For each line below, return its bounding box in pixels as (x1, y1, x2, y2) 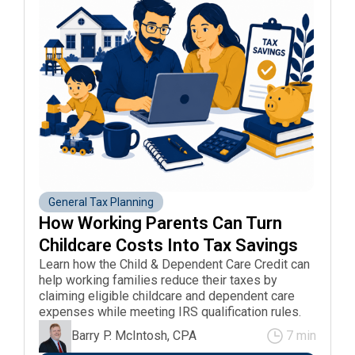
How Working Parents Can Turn (38, 212, 286, 233)
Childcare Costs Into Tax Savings (38, 235, 298, 255)
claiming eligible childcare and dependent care (38, 288, 295, 303)
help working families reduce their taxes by (38, 272, 277, 288)
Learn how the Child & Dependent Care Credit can (38, 256, 310, 272)
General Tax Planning (48, 195, 154, 208)
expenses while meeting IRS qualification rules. (38, 303, 301, 319)
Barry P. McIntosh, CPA (71, 328, 197, 344)
